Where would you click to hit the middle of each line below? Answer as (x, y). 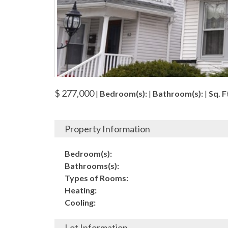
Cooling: (80, 202)
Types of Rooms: (96, 178)
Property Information (107, 129)
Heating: (81, 190)
